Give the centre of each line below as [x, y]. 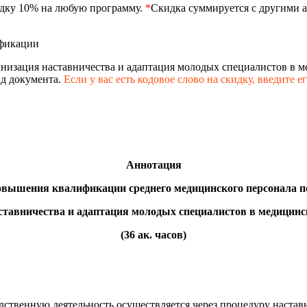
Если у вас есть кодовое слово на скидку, [161, 79]
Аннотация [153, 165]
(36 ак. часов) [153, 235]
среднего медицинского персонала [213, 188]
